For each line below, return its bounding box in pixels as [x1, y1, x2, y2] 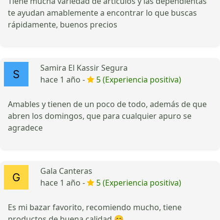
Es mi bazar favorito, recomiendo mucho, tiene [8, 201, 182, 213]
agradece [8, 122, 43, 133]
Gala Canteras [40, 165, 92, 176]
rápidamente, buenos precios [8, 19, 117, 30]
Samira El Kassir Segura [40, 62, 128, 73]
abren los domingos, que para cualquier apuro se [8, 110, 192, 121]
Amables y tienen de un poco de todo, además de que [8, 98, 207, 110]
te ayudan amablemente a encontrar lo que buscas [8, 7, 197, 18]
